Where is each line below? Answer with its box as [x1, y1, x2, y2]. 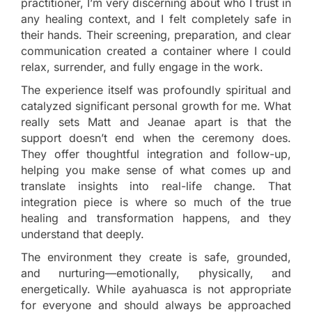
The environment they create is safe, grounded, [21, 250, 291, 265]
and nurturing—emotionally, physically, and [21, 266, 291, 281]
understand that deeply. [21, 227, 144, 242]
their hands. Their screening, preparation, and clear [21, 28, 291, 42]
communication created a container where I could [21, 44, 291, 58]
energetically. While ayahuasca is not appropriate [21, 282, 291, 297]
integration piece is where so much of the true [21, 195, 291, 210]
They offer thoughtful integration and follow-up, [21, 147, 291, 162]
